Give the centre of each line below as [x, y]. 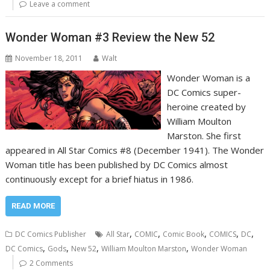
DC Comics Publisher [51, 234]
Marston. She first [204, 135]
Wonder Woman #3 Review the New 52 [110, 37]
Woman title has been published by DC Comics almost [117, 164]
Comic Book [184, 234]
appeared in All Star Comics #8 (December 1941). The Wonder [135, 150]
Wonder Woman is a [208, 77]
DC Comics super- [204, 92]
